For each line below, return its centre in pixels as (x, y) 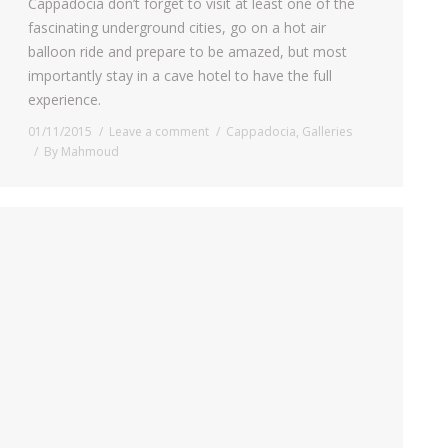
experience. (64, 99)
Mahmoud (90, 151)
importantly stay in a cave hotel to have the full (180, 75)
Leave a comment (159, 131)
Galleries (327, 131)
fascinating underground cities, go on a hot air (177, 27)
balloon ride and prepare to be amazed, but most (187, 51)
